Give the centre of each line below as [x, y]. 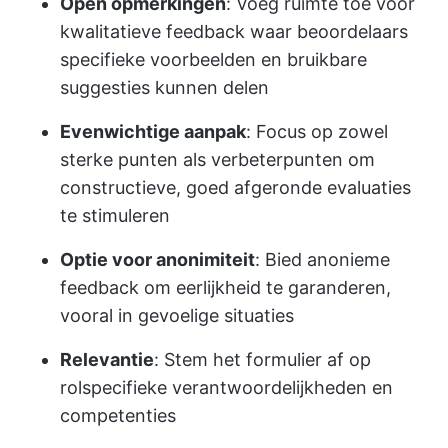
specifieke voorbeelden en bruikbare [213, 59]
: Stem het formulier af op [262, 359]
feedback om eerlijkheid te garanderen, [225, 287]
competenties [118, 415]
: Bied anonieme [322, 259]
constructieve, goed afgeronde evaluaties [235, 187]
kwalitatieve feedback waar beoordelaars [234, 31]
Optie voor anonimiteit [157, 259]
